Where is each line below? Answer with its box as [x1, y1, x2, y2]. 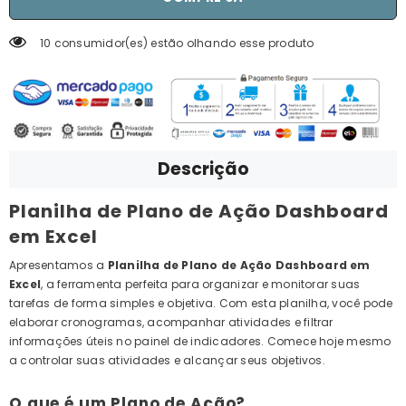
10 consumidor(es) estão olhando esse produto [40, 34, 314, 51]
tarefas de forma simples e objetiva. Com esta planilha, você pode [9, 295, 393, 312]
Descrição [157, 157, 249, 182]
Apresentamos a [9, 257, 108, 274]
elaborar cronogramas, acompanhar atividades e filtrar [9, 314, 333, 331]
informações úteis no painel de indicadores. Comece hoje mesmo [9, 333, 391, 350]
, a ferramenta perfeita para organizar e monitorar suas [41, 276, 361, 293]
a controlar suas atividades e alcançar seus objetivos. [9, 353, 325, 369]
